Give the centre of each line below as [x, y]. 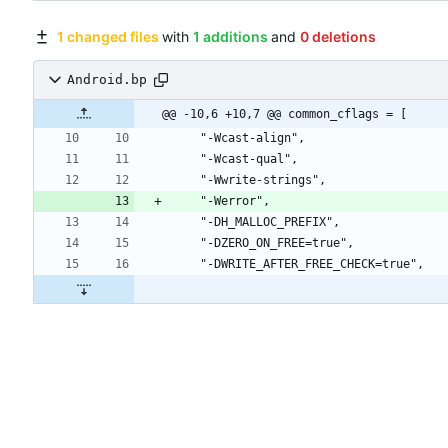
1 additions [230, 36]
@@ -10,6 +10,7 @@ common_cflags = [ [284, 113]
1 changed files [107, 36]
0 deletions [337, 36]
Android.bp [107, 80]
